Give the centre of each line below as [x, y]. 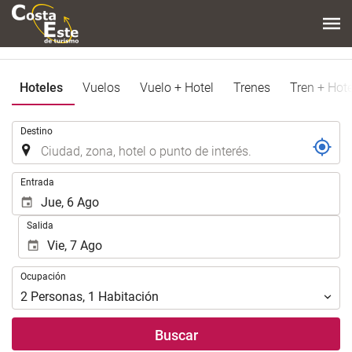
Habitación [128, 296]
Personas [57, 296]
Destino [37, 131]
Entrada [37, 182]
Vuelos [101, 88]
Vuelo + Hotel [177, 88]
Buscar [176, 335]
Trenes [252, 88]
